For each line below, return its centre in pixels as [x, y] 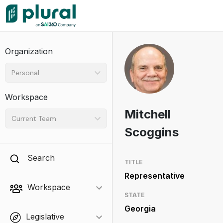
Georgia [140, 209]
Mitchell [147, 114]
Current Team [34, 118]
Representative [154, 176]
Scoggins [151, 132]
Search [41, 158]
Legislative [45, 217]
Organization [29, 51]
